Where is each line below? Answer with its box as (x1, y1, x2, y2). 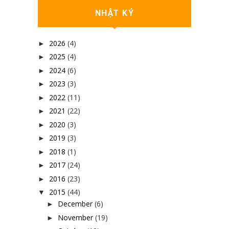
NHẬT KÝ (95, 8, 134, 18)
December (57, 199, 93, 209)
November (57, 212, 93, 222)
